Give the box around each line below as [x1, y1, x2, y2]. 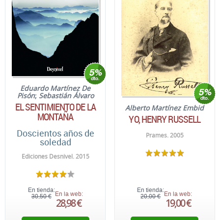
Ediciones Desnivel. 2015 [21, 152, 89, 161]
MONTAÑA [37, 110, 74, 123]
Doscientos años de [16, 127, 94, 139]
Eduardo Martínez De [20, 83, 91, 93]
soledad [39, 136, 71, 148]
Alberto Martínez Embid [125, 103, 204, 112]
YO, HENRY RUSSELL [129, 112, 201, 126]
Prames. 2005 [145, 131, 184, 139]
